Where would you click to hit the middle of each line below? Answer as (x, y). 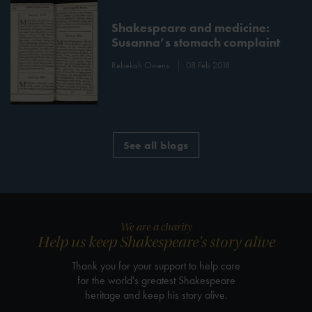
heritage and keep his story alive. (156, 295)
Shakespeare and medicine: (191, 27)
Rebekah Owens (142, 65)
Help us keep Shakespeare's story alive (156, 242)
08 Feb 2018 (208, 65)
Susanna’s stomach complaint (196, 42)
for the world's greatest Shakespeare (156, 280)
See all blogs (156, 145)
